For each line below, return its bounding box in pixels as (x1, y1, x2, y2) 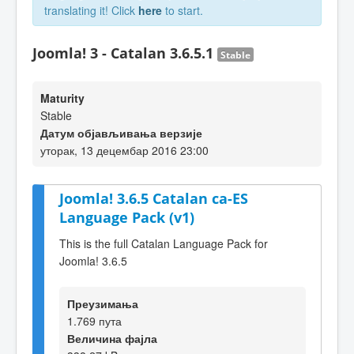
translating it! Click (44, 2, 138, 18)
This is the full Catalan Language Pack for (59, 235, 268, 251)
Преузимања (67, 295, 138, 311)
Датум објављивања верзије (40, 125, 202, 141)
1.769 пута (67, 312, 122, 329)
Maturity (40, 90, 85, 106)
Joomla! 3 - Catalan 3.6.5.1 (32, 43, 217, 62)
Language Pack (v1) (59, 208, 194, 227)
